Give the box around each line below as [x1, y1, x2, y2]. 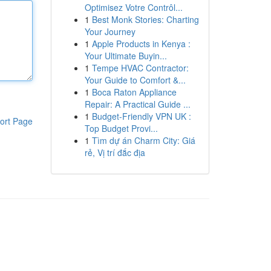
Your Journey [84, 25, 135, 38]
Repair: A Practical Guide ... [84, 98, 191, 110]
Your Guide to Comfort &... [84, 74, 186, 86]
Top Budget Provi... [84, 122, 158, 134]
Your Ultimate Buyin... [84, 50, 167, 62]
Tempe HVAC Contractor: [91, 62, 189, 74]
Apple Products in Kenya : [91, 38, 191, 50]
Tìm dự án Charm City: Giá [91, 134, 195, 146]
